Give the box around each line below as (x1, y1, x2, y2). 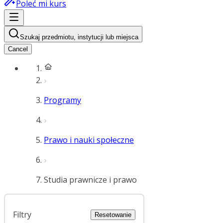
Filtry (13, 209, 31, 220)
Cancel (8, 45, 28, 53)
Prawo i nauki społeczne (44, 134, 134, 145)
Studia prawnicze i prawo (44, 174, 137, 185)
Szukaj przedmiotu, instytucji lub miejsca (20, 33, 138, 41)
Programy (44, 95, 81, 106)
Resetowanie (95, 211, 131, 219)
